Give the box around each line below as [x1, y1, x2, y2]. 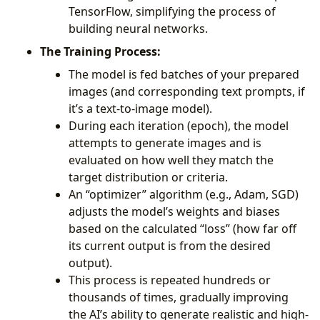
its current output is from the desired [69, 237, 271, 254]
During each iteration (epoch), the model [69, 117, 289, 134]
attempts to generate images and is [69, 134, 261, 151]
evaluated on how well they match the [69, 151, 274, 168]
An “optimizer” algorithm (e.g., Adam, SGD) [69, 186, 299, 202]
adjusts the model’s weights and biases [69, 203, 280, 219]
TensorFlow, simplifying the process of [69, 3, 276, 19]
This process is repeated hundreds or [69, 271, 271, 288]
